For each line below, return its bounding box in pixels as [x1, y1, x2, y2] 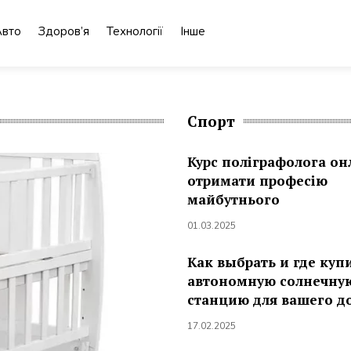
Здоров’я [38, 24, 89, 39]
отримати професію [187, 172, 327, 190]
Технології [107, 24, 163, 39]
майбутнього [187, 190, 280, 208]
